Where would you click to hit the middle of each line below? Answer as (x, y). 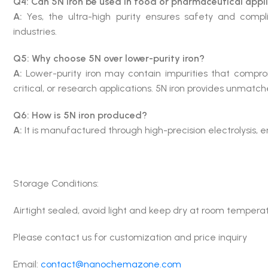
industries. (35, 31)
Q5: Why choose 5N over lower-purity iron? (109, 58)
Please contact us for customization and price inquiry (130, 237)
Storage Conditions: (59, 183)
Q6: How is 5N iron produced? (80, 115)
